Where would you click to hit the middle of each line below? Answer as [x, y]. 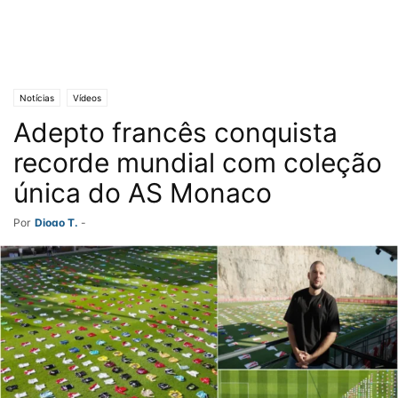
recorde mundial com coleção [198, 163]
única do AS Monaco [143, 193]
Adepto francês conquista [175, 132]
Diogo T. [56, 223]
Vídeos [87, 98]
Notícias [37, 98]
